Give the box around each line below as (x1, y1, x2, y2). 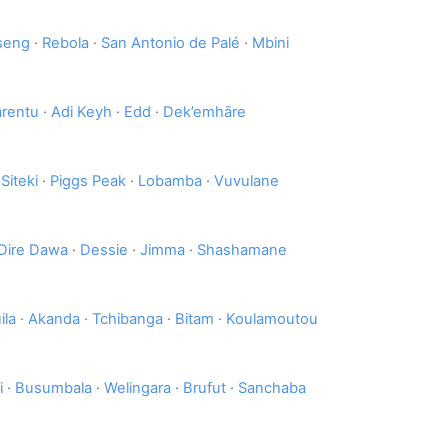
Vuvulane (214, 172, 279, 191)
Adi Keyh (51, 103, 112, 122)
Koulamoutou (226, 310, 318, 329)
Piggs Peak (50, 172, 126, 191)
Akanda (28, 310, 80, 329)
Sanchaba (238, 379, 306, 398)
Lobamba (138, 172, 202, 191)
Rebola (42, 34, 89, 53)
